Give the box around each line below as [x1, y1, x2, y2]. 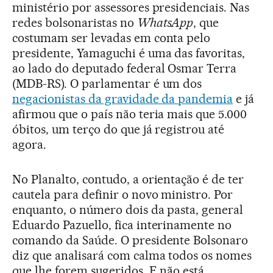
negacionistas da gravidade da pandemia [12, 91, 233, 106]
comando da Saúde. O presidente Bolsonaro [12, 232, 249, 247]
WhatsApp [136, 15, 194, 30]
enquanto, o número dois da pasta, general [12, 202, 244, 217]
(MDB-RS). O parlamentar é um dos [12, 76, 202, 91]
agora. [12, 136, 46, 152]
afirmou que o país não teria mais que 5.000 [12, 106, 247, 121]
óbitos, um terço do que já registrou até [12, 121, 225, 136]
